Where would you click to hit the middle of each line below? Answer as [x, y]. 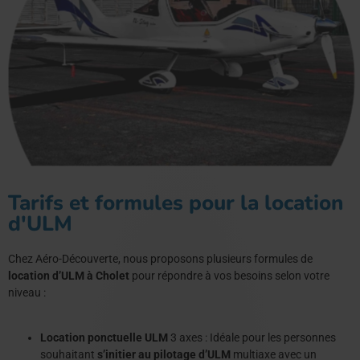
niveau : [27, 292]
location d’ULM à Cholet [69, 275]
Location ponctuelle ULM [104, 337]
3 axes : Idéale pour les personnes [252, 337]
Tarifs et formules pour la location [176, 202]
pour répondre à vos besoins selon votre [229, 275]
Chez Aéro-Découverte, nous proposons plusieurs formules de [160, 258]
